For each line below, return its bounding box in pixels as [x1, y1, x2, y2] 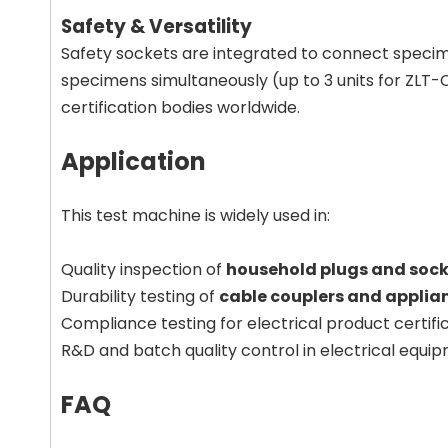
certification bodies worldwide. [61, 96, 300, 119]
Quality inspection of [61, 258, 226, 281]
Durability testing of [61, 285, 219, 308]
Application [61, 145, 206, 178]
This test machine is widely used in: [61, 204, 330, 227]
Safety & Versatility [61, 13, 252, 40]
